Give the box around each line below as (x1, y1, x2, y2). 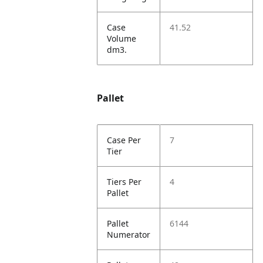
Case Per (107, 134, 141, 146)
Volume (107, 33, 137, 44)
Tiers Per (107, 176, 142, 187)
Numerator (107, 229, 151, 240)
